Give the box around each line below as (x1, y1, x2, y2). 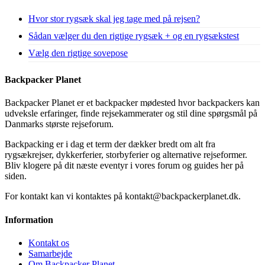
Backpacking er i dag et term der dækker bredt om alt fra (5, 139, 215, 150)
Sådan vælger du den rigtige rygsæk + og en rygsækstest (28, 30, 239, 41)
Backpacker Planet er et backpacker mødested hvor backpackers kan (5, 98, 260, 108)
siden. (5, 171, 27, 182)
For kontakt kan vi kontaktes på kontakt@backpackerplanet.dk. (5, 191, 241, 202)
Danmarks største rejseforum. (5, 119, 114, 130)
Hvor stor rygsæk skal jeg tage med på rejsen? (28, 13, 200, 24)
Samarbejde (28, 248, 72, 258)
